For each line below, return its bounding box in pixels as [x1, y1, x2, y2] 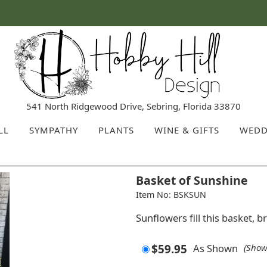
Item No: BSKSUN [135, 188, 206, 200]
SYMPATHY [29, 123, 78, 136]
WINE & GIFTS [154, 123, 219, 136]
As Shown [193, 241, 238, 255]
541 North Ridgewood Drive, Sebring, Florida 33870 [26, 100, 241, 112]
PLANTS [98, 123, 134, 136]
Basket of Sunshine [135, 172, 248, 188]
